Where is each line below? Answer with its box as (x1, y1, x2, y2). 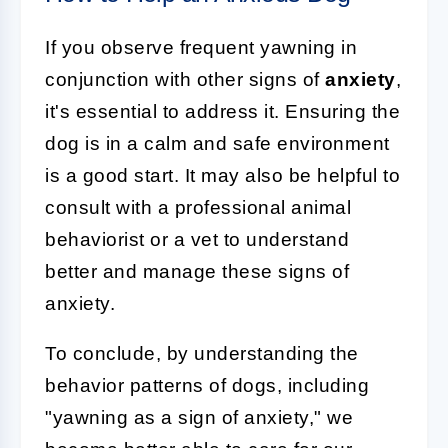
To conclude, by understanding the (45, 343, 359, 364)
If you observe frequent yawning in (45, 37, 357, 58)
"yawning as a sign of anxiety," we (45, 407, 353, 428)
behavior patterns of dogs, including (45, 375, 369, 396)
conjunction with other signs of (45, 69, 325, 90)
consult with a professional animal (45, 197, 351, 218)
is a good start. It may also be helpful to (45, 165, 400, 186)
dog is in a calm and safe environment (45, 133, 390, 154)
